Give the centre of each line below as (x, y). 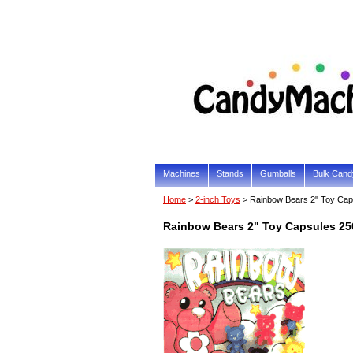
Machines (182, 173)
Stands (230, 173)
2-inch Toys (218, 199)
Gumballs (278, 173)
